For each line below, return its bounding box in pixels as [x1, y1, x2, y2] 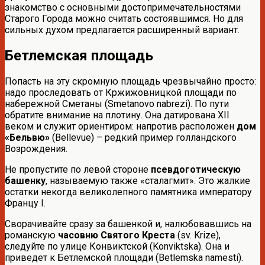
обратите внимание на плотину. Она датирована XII [5, 109, 230, 121]
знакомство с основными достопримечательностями [5, 1, 241, 13]
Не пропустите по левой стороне [5, 163, 151, 175]
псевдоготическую [151, 163, 241, 175]
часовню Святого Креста [58, 229, 175, 241]
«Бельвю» [5, 131, 50, 143]
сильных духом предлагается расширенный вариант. [5, 24, 240, 35]
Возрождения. [5, 143, 67, 154]
